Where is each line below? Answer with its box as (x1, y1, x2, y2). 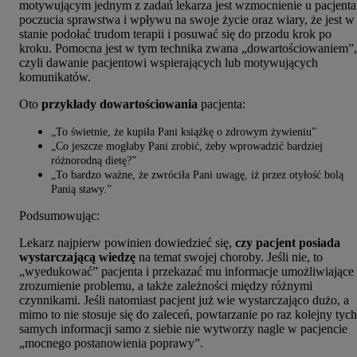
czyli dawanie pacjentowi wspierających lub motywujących (19, 56, 318, 70)
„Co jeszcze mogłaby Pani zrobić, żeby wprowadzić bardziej (51, 140, 323, 153)
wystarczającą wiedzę (19, 250, 135, 265)
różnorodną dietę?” (51, 155, 136, 167)
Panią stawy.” (51, 183, 112, 196)
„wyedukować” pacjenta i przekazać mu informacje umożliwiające (19, 265, 354, 279)
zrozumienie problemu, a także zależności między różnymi (19, 279, 312, 293)
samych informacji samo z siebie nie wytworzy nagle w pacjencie (19, 322, 347, 336)
